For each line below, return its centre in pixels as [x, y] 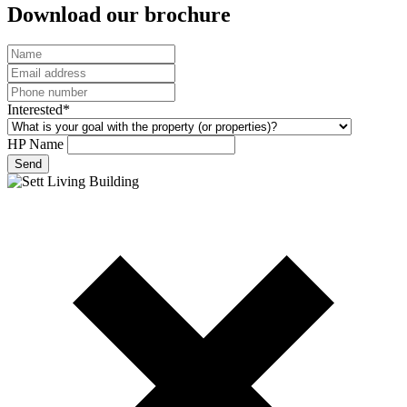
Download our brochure [119, 14]
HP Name [37, 144]
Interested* [39, 110]
